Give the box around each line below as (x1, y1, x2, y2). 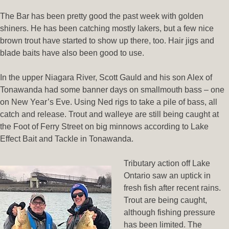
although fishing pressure (124, 208, 215, 217)
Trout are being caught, (124, 196, 207, 205)
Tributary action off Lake (124, 159, 210, 168)
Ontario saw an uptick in (124, 171, 211, 180)
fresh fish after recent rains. (124, 184, 221, 193)
